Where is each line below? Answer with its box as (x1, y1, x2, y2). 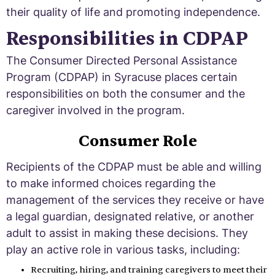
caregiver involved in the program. (6, 103, 185, 117)
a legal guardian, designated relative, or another (6, 209, 254, 223)
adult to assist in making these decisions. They (6, 226, 248, 239)
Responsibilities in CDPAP (6, 26, 248, 51)
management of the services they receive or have (6, 193, 264, 206)
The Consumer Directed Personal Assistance (6, 53, 237, 67)
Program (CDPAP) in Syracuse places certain (6, 70, 238, 83)
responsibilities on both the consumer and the (6, 87, 245, 100)
